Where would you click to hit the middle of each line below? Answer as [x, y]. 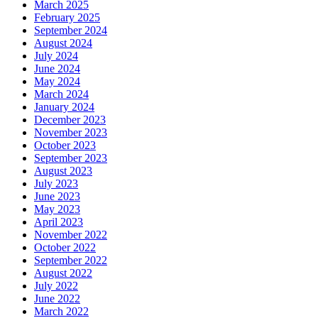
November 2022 [71, 234]
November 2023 [71, 132]
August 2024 [63, 43]
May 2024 [57, 81]
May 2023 [57, 209]
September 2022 [71, 260]
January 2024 [64, 106]
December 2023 [70, 119]
